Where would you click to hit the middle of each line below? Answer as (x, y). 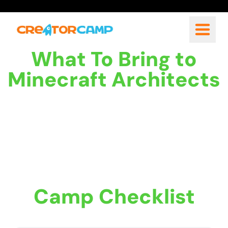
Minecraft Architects (114, 79)
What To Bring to (114, 59)
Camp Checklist (114, 196)
